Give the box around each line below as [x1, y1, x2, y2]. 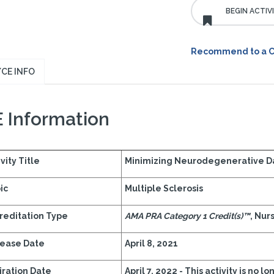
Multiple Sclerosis [124, 183, 203, 193]
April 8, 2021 [124, 239, 178, 248]
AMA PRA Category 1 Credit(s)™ [124, 211, 250, 221]
